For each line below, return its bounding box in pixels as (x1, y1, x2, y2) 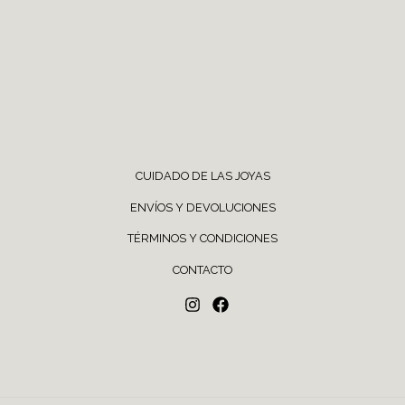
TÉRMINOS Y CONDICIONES (127, 231, 278, 246)
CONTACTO (173, 263, 232, 278)
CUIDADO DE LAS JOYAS (135, 168, 270, 183)
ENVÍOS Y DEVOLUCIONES (129, 200, 276, 214)
